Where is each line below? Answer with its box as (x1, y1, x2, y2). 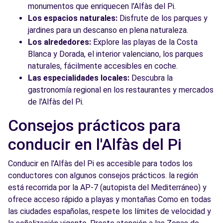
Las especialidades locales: (28, 73, 129, 83)
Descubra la (129, 73, 173, 83)
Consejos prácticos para (8, 116, 181, 135)
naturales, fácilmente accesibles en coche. (28, 61, 178, 71)
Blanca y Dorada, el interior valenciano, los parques (28, 49, 203, 59)
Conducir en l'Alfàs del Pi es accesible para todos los (8, 159, 193, 168)
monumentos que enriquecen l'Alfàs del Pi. (28, 1, 176, 11)
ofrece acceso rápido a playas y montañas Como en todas (8, 195, 211, 204)
